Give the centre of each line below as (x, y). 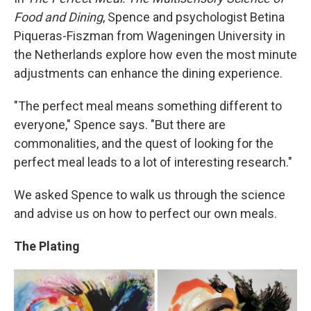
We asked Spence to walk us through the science (150, 194)
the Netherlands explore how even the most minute (155, 54)
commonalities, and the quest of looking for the (144, 143)
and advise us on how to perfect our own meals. (145, 213)
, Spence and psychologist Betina (194, 17)
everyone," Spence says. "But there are (120, 124)
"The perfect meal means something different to (148, 106)
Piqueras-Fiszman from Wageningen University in (150, 35)
